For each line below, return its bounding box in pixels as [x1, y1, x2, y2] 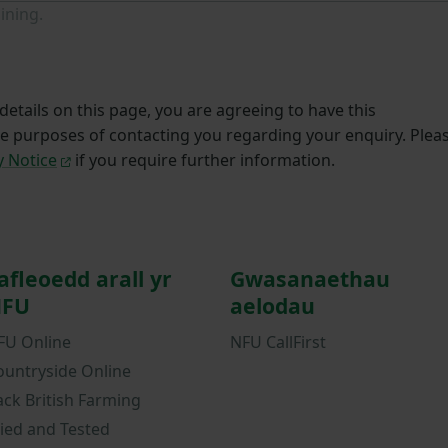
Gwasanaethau [230, 264, 390, 294]
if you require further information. [70, 149, 335, 172]
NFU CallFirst [230, 330, 326, 353]
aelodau [230, 291, 315, 321]
